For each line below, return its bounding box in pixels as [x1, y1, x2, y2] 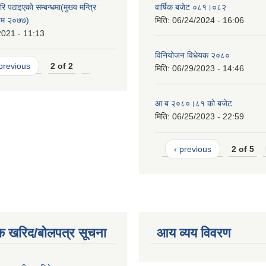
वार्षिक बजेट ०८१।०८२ [155, 2, 226, 12]
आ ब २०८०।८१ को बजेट [155, 99, 232, 109]
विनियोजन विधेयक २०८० [155, 50, 230, 61]
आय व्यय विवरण [157, 226, 230, 241]
